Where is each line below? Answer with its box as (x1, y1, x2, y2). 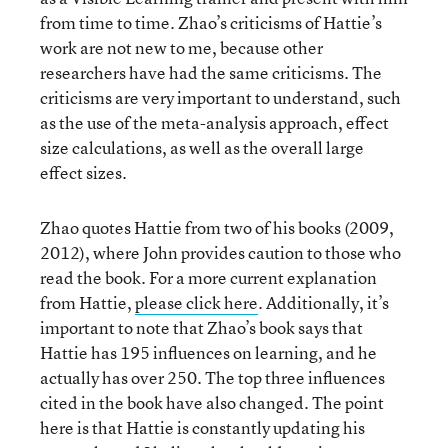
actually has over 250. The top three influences (40, 366, 385, 389)
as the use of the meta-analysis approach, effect (40, 111, 389, 134)
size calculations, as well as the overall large (40, 136, 364, 159)
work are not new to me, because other (40, 36, 323, 59)
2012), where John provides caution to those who (40, 241, 401, 264)
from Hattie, (40, 291, 135, 314)
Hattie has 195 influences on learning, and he (40, 341, 377, 364)
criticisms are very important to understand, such (40, 86, 401, 109)
